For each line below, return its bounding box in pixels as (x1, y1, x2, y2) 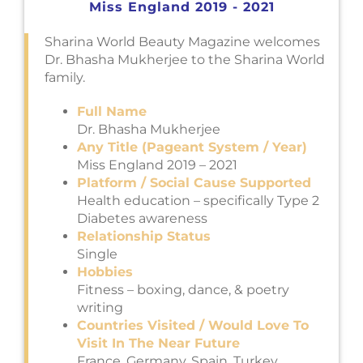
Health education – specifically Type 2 (77, 192, 319, 208)
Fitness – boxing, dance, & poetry (77, 281, 289, 297)
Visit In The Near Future (77, 335, 240, 351)
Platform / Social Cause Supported (77, 174, 311, 190)
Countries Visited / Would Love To (77, 317, 309, 333)
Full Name (77, 103, 147, 119)
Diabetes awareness (77, 210, 207, 226)
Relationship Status (77, 228, 211, 244)
